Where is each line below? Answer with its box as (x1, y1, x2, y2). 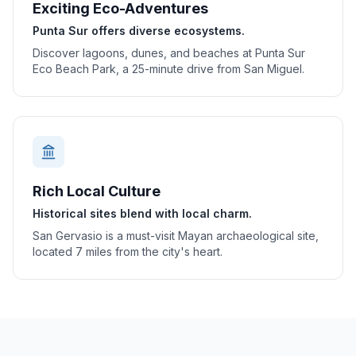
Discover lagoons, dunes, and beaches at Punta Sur (33, 46, 305, 60)
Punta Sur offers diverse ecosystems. (33, 24, 245, 37)
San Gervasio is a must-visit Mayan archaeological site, (33, 229, 319, 242)
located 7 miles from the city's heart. (33, 245, 222, 258)
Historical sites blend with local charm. (33, 207, 252, 220)
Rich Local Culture (33, 183, 161, 199)
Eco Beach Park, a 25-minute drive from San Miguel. (33, 62, 304, 75)
